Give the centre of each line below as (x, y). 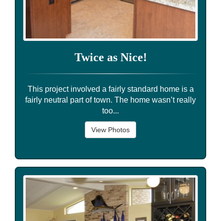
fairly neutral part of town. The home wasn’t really (110, 100)
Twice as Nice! (110, 57)
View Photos (110, 129)
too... (110, 110)
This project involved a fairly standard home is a (110, 89)
